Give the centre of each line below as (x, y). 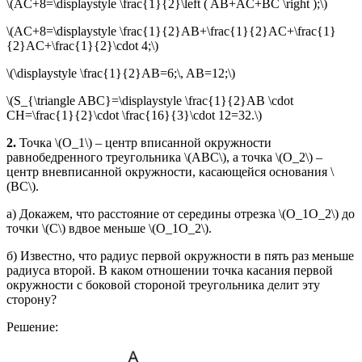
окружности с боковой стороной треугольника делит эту (163, 284)
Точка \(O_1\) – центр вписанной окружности (144, 142)
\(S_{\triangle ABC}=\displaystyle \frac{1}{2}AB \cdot (150, 100)
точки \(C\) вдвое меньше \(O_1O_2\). (109, 228)
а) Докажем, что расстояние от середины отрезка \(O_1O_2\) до (181, 213)
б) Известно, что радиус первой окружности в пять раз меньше (180, 255)
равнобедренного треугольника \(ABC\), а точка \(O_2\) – (164, 157)
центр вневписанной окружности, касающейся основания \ (170, 171)
